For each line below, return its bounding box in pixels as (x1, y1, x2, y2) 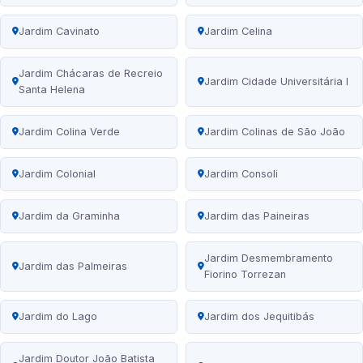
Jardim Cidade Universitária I (204, 75, 348, 88)
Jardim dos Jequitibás (204, 310, 314, 323)
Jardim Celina (204, 25, 272, 38)
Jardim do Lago (19, 310, 97, 323)
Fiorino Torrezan (204, 268, 286, 281)
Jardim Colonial (19, 168, 96, 181)
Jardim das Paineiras (204, 210, 310, 223)
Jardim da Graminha (19, 210, 120, 223)
